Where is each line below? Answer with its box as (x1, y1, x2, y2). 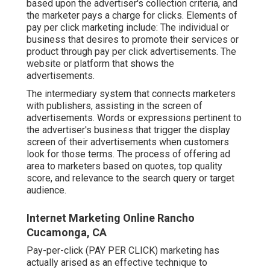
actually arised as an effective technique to (27, 256, 207, 268)
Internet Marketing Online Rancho (27, 211, 195, 224)
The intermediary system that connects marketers (27, 87, 236, 99)
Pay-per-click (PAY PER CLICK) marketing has (27, 244, 219, 256)
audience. (27, 184, 66, 196)
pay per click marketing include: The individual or (27, 21, 229, 33)
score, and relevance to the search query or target (27, 172, 234, 184)
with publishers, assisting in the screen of (27, 99, 202, 111)
